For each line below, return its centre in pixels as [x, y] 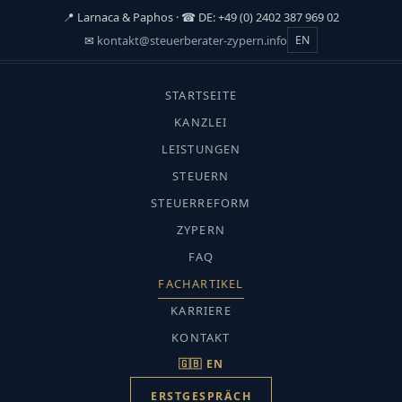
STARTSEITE [201, 95]
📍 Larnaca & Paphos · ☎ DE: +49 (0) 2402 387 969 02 [201, 17]
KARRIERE [201, 310]
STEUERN [201, 176]
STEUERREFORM [201, 203]
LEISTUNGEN [201, 149]
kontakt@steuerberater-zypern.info [192, 40]
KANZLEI [201, 122]
